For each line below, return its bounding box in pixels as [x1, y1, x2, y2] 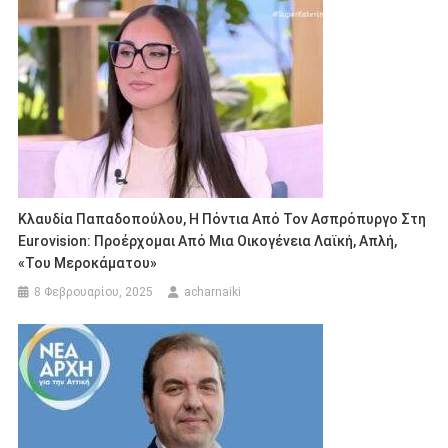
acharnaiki [184, 285, 242, 300]
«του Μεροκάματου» [18, 255, 158, 272]
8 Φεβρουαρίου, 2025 [34, 285, 154, 300]
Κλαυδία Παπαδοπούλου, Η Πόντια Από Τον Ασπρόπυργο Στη [18, 211, 427, 228]
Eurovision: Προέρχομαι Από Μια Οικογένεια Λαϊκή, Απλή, [18, 233, 398, 250]
